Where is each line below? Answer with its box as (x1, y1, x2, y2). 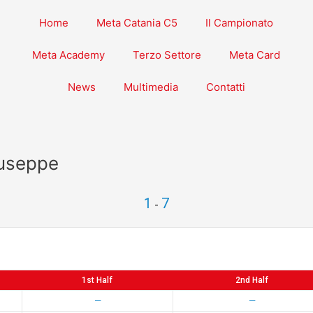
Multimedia (123, 80, 178, 94)
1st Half (82, 275, 112, 285)
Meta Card (229, 48, 281, 61)
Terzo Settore (133, 48, 202, 61)
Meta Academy (32, 48, 105, 61)
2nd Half (235, 275, 268, 285)
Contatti (205, 80, 245, 94)
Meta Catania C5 (96, 16, 178, 29)
